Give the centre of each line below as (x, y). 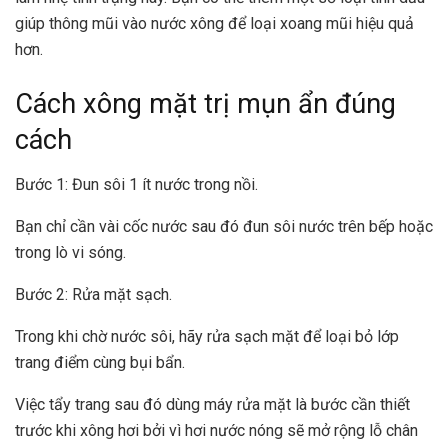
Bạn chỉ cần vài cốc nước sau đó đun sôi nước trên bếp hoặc (224, 226)
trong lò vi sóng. (70, 252)
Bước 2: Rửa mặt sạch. (93, 294)
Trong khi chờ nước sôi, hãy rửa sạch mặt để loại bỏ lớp (207, 336)
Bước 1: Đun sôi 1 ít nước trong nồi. (136, 184)
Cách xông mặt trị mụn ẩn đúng (205, 104)
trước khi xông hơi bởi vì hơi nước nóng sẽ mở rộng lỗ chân (216, 430)
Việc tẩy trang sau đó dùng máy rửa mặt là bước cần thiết (212, 404)
